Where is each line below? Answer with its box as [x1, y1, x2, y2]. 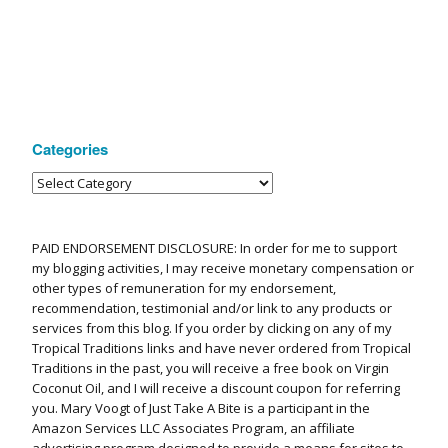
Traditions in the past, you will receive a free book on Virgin [32, 359, 389, 378]
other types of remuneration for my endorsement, [32, 279, 336, 298]
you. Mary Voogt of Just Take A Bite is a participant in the [32, 399, 370, 418]
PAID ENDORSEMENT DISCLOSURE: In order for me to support [32, 239, 397, 258]
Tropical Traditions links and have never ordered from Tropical [32, 339, 411, 358]
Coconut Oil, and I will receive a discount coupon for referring [32, 379, 400, 398]
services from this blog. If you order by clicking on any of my [32, 319, 392, 338]
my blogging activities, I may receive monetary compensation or [32, 259, 414, 278]
